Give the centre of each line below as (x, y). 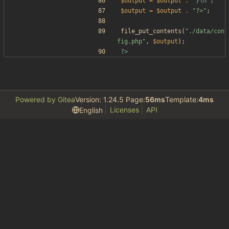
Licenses (124, 110)
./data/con (207, 31)
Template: (182, 100)
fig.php (130, 42)
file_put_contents (151, 31)
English (91, 110)
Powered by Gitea (45, 100)
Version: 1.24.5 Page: (110, 100)
